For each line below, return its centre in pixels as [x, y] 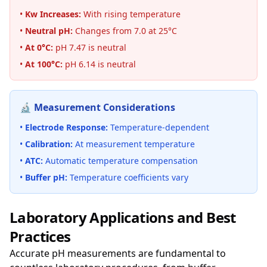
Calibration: [49, 144]
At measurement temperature [134, 144]
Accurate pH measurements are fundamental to [118, 253]
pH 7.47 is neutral [90, 47]
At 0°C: [39, 47]
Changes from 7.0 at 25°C [125, 31]
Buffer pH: [46, 177]
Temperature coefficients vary [128, 177]
